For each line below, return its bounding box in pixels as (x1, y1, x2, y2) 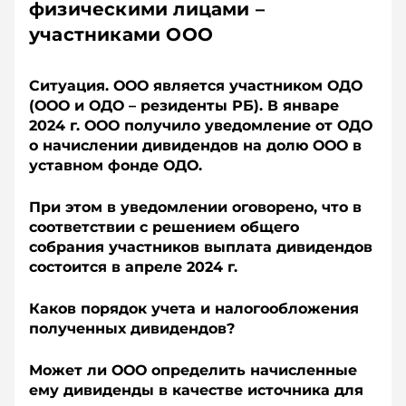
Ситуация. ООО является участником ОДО (29, 77, 362, 94)
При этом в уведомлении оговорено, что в (29, 198, 362, 216)
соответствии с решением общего (29, 218, 299, 236)
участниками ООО (29, 24, 213, 45)
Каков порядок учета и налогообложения (29, 300, 359, 317)
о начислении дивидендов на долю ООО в (29, 137, 362, 154)
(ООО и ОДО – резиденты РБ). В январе (29, 97, 339, 114)
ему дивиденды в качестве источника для (29, 382, 363, 399)
